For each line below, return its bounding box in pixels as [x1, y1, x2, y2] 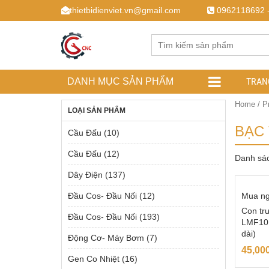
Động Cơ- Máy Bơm [68, 233, 144, 243]
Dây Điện [68, 170, 103, 180]
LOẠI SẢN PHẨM [68, 106, 125, 115]
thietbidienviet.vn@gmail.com [70, 5, 181, 15]
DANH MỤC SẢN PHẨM [67, 76, 174, 86]
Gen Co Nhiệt [68, 254, 119, 264]
